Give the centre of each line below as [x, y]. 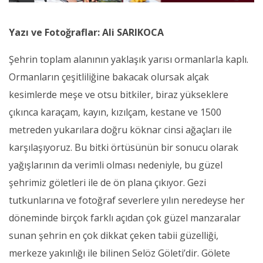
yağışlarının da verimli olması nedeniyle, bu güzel [116, 165]
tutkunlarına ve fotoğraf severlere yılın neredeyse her [127, 200]
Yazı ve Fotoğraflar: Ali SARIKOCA [86, 32]
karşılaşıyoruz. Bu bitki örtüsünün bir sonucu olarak [124, 147]
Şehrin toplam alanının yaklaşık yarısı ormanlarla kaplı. [129, 59]
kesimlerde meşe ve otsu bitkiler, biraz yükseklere [119, 94]
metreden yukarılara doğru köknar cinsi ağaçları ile [120, 129]
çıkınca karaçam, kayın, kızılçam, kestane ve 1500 [115, 112]
